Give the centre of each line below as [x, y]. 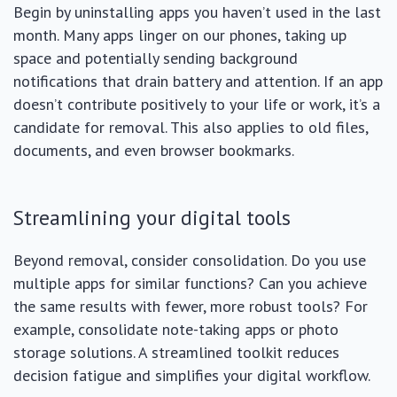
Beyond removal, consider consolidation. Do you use [190, 260]
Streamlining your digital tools [152, 217]
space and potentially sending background [156, 58]
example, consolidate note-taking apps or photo [176, 329]
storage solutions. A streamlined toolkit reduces [176, 352]
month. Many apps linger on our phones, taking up [180, 35]
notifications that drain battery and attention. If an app [198, 81]
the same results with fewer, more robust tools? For [191, 306]
